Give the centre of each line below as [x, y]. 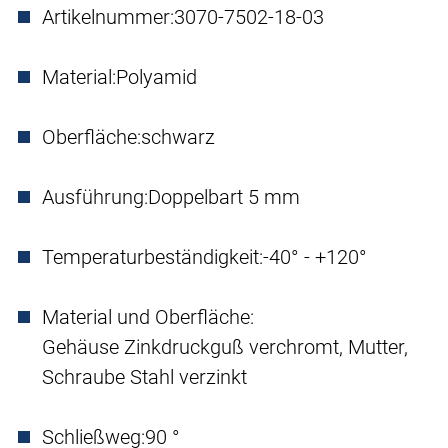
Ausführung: [95, 197]
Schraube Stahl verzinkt [144, 377]
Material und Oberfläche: [148, 317]
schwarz [178, 137]
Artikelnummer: [108, 17]
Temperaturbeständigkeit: [152, 257]
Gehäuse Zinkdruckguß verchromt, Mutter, [225, 347]
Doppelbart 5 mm [224, 197]
